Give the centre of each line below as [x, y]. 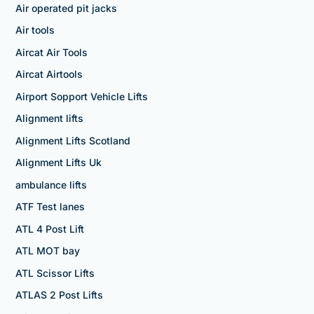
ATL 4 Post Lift [49, 228]
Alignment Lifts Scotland [73, 140]
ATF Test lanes [50, 207]
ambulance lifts [51, 184]
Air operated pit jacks [66, 8]
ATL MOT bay [47, 251]
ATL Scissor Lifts [55, 273]
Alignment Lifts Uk [58, 163]
